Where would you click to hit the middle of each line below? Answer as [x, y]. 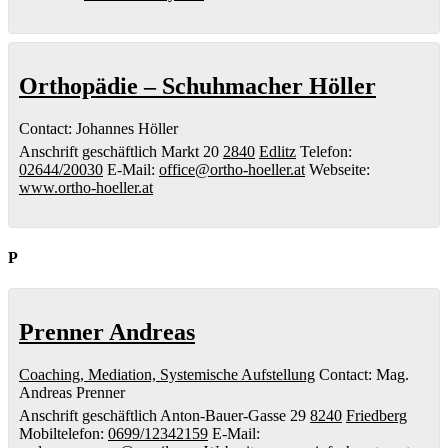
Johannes [105, 128]
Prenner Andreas [107, 332]
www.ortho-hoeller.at [86, 187]
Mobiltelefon [59, 434]
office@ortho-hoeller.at [232, 169]
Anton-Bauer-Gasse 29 [233, 416]
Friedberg [376, 416]
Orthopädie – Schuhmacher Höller [197, 85]
